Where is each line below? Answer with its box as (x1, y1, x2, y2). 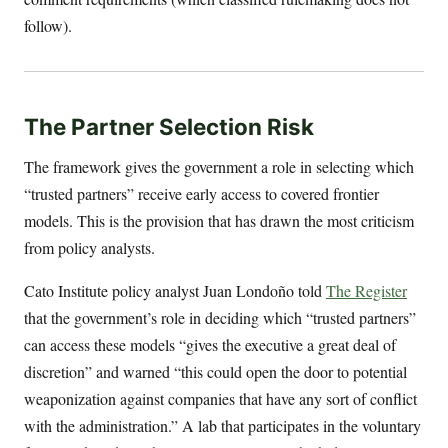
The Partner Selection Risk (24, 113, 314, 141)
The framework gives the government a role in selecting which (24, 155, 414, 177)
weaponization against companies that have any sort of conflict (24, 387, 417, 409)
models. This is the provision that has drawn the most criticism (24, 209, 414, 231)
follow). (24, 15, 72, 37)
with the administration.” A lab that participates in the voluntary (24, 414, 421, 436)
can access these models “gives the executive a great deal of (24, 333, 396, 355)
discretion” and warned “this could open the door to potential (24, 360, 407, 382)
